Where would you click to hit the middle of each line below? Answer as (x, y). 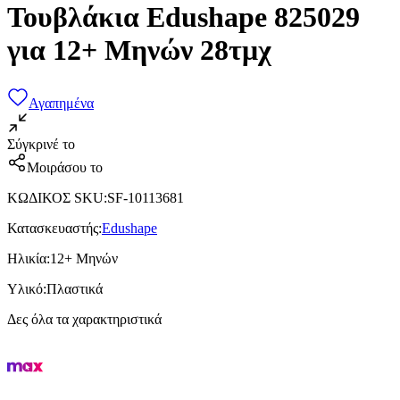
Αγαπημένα (61, 103)
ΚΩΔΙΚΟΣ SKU (55, 197)
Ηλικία (27, 258)
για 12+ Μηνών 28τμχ (139, 50)
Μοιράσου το (65, 167)
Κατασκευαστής (53, 228)
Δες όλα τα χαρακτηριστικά (84, 319)
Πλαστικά (75, 288)
